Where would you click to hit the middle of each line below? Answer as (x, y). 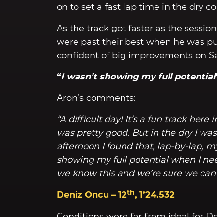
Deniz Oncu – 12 (92, 195)
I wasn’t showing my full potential (138, 77)
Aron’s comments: (96, 98)
